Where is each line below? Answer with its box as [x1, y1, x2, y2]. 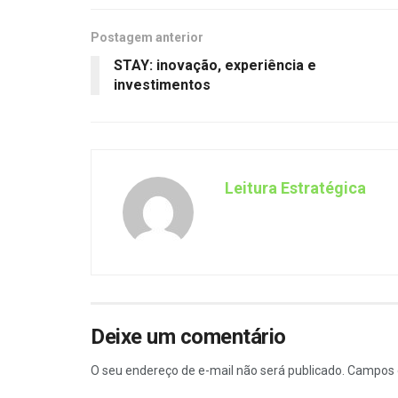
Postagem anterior [91, 29, 203, 44]
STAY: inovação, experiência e [114, 56, 316, 74]
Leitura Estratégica [225, 178, 366, 197]
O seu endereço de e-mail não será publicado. [91, 362, 345, 378]
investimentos [114, 76, 211, 93]
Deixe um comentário [91, 323, 286, 349]
